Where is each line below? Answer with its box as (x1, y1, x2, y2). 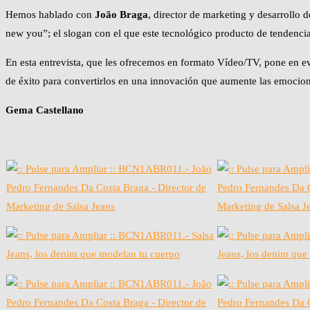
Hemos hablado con (6, 9, 95, 21)
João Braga (95, 9, 148, 21)
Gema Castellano (6, 104, 84, 116)
